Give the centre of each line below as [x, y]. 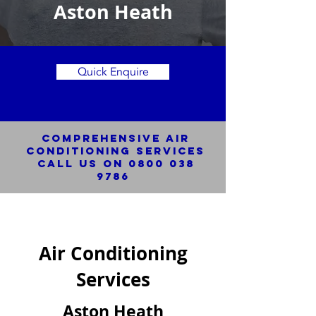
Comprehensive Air [116, 138]
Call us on [83, 163]
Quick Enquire [113, 72]
